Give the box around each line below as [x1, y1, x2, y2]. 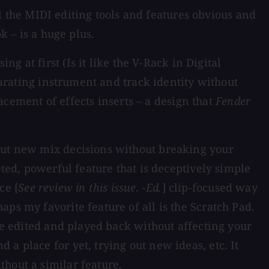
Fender [216, 93, 251, 108]
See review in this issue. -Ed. [18, 180, 162, 195]
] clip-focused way [162, 180, 258, 195]
